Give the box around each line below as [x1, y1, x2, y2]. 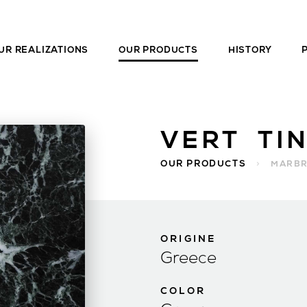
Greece [160, 251, 217, 267]
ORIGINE [160, 234, 217, 245]
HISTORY [228, 45, 272, 55]
